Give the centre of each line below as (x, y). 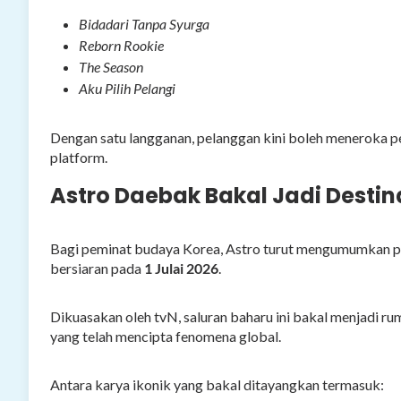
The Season (111, 66)
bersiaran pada (97, 268)
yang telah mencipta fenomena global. (166, 336)
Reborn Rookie (121, 45)
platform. (79, 157)
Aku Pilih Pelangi (127, 88)
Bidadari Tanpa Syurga (144, 23)
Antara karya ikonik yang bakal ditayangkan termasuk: (217, 384)
